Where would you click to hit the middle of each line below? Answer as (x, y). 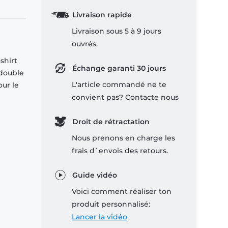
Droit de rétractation (111, 122)
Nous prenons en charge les (123, 138)
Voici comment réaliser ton (122, 192)
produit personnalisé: (111, 204)
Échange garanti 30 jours (119, 68)
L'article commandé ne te (119, 85)
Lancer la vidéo (99, 217)
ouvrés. (85, 44)
